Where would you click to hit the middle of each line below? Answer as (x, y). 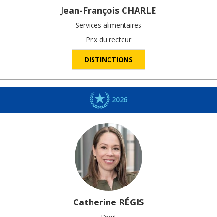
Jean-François (90, 10)
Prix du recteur (108, 39)
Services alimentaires (108, 25)
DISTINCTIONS (108, 59)
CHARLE (139, 10)
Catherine (95, 202)
